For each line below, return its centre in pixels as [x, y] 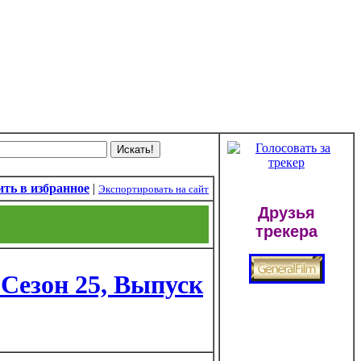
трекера [286, 231]
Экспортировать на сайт [154, 189]
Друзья [286, 213]
